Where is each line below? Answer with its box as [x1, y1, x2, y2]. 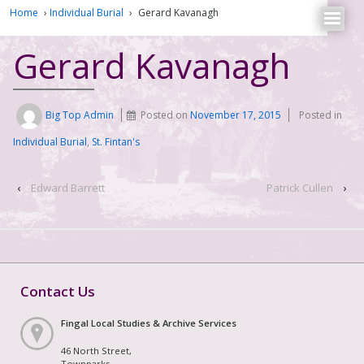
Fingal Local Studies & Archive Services [61, 316, 236, 329]
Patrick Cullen [266, 180, 333, 196]
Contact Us [20, 281, 95, 301]
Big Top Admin [45, 108, 115, 123]
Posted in [299, 108, 343, 123]
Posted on [141, 108, 191, 123]
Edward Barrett [31, 180, 105, 196]
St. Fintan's [92, 135, 140, 149]
